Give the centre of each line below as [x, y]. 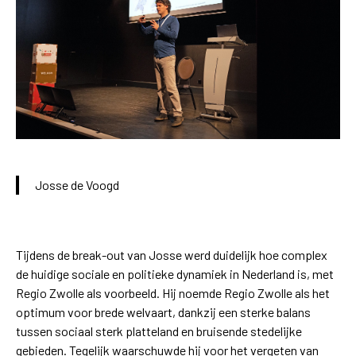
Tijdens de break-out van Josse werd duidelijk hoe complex [172, 255]
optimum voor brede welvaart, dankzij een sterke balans [163, 312]
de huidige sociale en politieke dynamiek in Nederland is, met [175, 274]
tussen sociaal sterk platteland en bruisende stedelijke [159, 331]
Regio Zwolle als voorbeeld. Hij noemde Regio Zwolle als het [173, 293]
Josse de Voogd [77, 185]
